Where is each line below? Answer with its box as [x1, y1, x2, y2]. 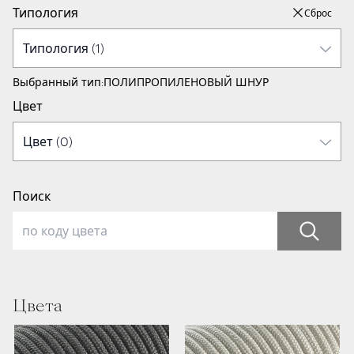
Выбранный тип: [13, 75, 104, 88]
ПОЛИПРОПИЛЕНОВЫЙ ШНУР [104, 75, 269, 88]
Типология [13, 5, 78, 20]
